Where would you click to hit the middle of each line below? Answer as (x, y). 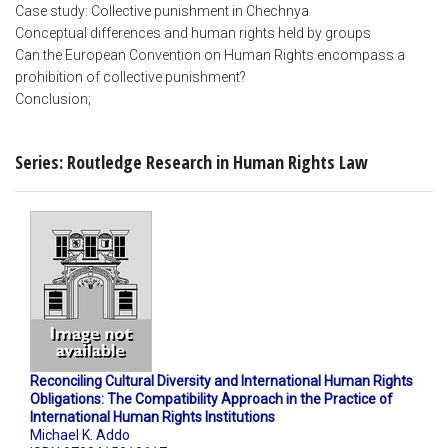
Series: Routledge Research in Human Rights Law (191, 161)
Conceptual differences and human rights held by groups (193, 33)
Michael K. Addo (80, 435)
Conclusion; (53, 99)
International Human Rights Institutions (152, 417)
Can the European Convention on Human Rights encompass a (210, 55)
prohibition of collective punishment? (130, 77)
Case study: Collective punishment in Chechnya (162, 11)
